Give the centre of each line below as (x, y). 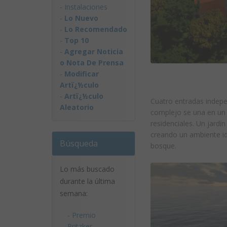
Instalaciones (86, 7)
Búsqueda (79, 143)
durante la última (87, 181)
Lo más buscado (87, 169)
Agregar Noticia (94, 51)
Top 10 (77, 40)
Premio (84, 215)
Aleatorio (77, 107)
